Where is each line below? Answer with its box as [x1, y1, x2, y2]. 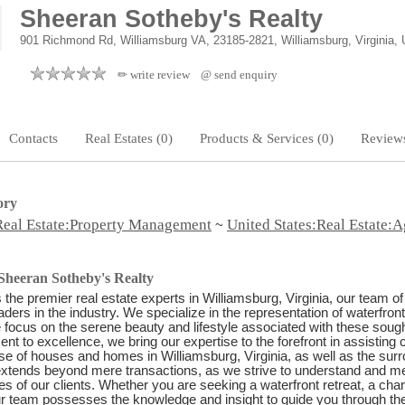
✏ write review [118, 68, 190, 81]
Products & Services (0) [200, 131, 334, 146]
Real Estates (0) [85, 131, 173, 146]
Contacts [9, 131, 58, 146]
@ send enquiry [201, 68, 278, 81]
